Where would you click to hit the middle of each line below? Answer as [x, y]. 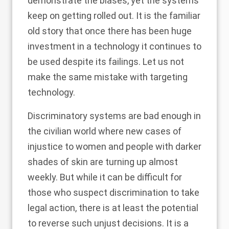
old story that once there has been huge [110, 31]
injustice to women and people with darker [114, 146]
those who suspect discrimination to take [113, 192]
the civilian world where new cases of [105, 131]
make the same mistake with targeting [108, 77]
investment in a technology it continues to [114, 46]
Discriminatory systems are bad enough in [114, 116]
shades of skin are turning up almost [103, 162]
